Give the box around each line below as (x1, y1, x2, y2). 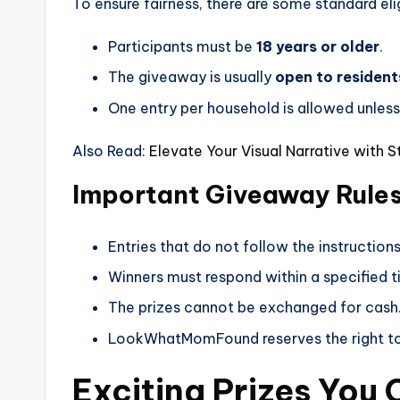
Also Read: (72, 141, 149, 160)
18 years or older (256, 37, 379, 55)
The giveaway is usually (108, 68, 275, 87)
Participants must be (108, 37, 256, 55)
